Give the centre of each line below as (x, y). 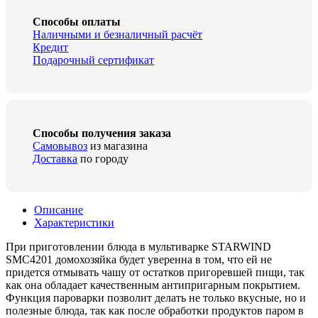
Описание (59, 210)
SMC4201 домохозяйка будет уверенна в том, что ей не (139, 260)
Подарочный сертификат (94, 60)
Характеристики (74, 223)
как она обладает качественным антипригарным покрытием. (153, 285)
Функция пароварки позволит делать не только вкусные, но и (156, 298)
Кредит (51, 48)
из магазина (118, 146)
